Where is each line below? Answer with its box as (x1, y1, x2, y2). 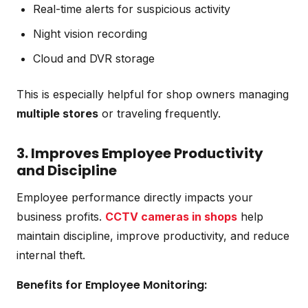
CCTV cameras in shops (105, 209, 237, 223)
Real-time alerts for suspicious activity (33, 1, 230, 16)
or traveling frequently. (98, 106, 221, 120)
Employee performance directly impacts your (16, 190, 253, 204)
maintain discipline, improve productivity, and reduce (16, 228, 289, 243)
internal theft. (16, 247, 85, 262)
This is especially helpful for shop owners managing (16, 87, 289, 101)
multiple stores (16, 106, 98, 120)
